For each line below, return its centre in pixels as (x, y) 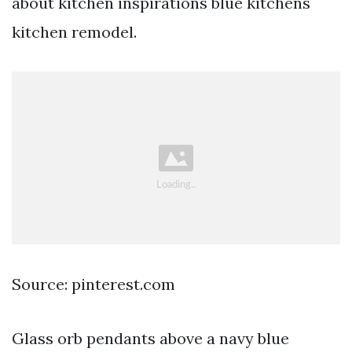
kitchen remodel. (74, 31)
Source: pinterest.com (93, 284)
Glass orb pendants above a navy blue (150, 339)
